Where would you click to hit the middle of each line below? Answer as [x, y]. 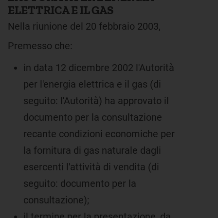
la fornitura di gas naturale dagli [92, 150]
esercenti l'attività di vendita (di [91, 167]
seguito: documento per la [80, 183]
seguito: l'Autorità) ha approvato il [96, 101]
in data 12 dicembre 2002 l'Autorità [99, 68]
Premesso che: [40, 46]
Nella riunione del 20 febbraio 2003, [84, 26]
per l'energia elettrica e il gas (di [92, 84]
